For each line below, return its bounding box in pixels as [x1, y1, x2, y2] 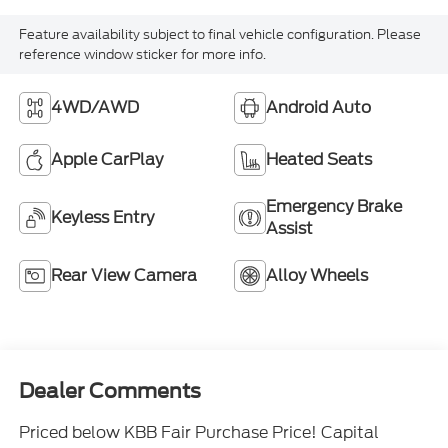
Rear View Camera [50, 264, 197, 288]
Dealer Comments [18, 378, 201, 403]
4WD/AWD [50, 96, 139, 120]
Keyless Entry [50, 206, 154, 230]
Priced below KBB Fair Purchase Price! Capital [18, 420, 379, 444]
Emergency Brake [266, 195, 402, 219]
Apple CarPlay [50, 148, 163, 172]
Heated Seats [266, 148, 372, 172]
